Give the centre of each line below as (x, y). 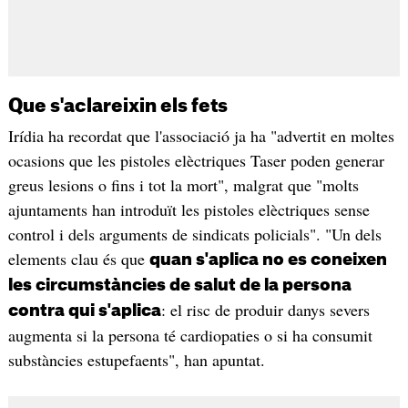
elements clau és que (78, 258)
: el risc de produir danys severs (265, 309)
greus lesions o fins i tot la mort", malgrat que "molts (183, 184)
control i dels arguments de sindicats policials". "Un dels (194, 234)
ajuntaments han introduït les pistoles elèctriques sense (189, 209)
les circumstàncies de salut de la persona (179, 285)
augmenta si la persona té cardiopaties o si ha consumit (190, 335)
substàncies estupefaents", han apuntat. (136, 359)
